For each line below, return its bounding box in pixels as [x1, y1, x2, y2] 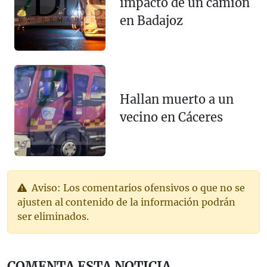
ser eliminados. [17, 210, 89, 223]
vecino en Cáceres [119, 109, 223, 125]
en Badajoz [119, 13, 183, 29]
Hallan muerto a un [119, 91, 234, 107]
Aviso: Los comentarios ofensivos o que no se [29, 182, 245, 194]
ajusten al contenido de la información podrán [17, 196, 235, 209]
